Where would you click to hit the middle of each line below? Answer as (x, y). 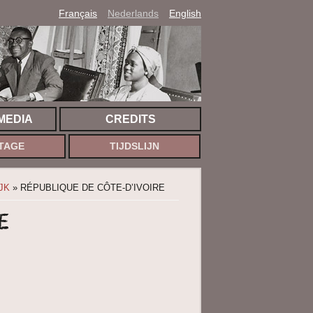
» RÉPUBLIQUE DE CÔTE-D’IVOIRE (87, 188)
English (185, 13)
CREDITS (130, 119)
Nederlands (133, 13)
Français (78, 13)
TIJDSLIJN (134, 146)
